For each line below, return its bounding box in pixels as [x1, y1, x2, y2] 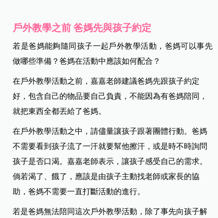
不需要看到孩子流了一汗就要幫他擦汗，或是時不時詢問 [13, 142, 208, 150]
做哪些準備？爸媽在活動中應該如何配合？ [13, 56, 161, 65]
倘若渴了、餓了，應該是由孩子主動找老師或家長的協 [13, 172, 200, 181]
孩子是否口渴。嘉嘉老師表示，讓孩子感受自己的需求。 [13, 157, 208, 165]
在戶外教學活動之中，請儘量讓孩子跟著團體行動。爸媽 [13, 127, 208, 135]
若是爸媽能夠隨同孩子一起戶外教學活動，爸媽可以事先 [13, 41, 213, 50]
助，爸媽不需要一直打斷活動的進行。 [13, 187, 145, 196]
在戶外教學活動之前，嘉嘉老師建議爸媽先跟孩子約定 [13, 76, 200, 85]
